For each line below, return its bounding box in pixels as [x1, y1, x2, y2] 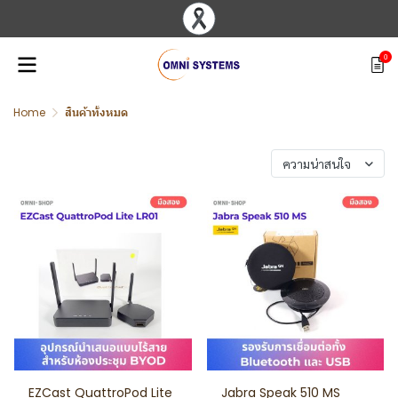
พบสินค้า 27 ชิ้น [13, 154, 107, 172]
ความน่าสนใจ [283, 155, 351, 171]
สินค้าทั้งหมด [65, 105, 128, 120]
